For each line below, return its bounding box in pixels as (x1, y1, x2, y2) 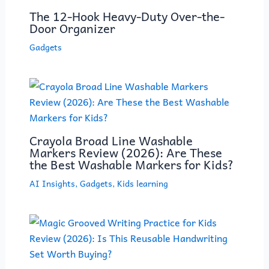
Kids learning (116, 176, 168, 190)
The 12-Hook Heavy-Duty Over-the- (29, 6, 225, 26)
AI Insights (29, 176, 75, 190)
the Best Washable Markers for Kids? (29, 154, 234, 174)
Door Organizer (29, 18, 115, 38)
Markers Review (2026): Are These (29, 142, 222, 162)
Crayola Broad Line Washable (29, 130, 193, 150)
